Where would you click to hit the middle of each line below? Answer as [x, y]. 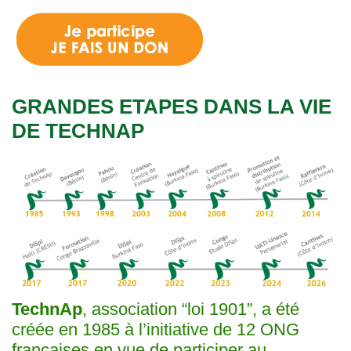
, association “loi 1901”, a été [191, 309]
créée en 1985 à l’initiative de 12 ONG [156, 330]
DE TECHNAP [78, 131]
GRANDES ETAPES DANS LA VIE [172, 107]
